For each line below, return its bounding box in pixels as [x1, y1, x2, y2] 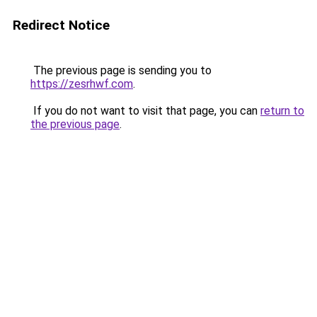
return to [260, 104, 304, 117]
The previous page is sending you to [30, 64, 212, 77]
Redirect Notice [13, 17, 110, 33]
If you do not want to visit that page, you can [30, 104, 260, 117]
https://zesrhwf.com [30, 77, 133, 91]
